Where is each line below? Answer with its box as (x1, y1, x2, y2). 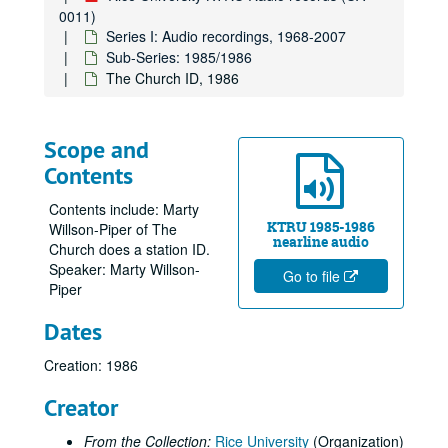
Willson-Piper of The (49, 219, 177, 239)
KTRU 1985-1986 (267, 217, 375, 236)
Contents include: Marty (49, 199, 199, 219)
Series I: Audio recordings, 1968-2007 (106, 26, 346, 46)
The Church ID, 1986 (106, 68, 239, 88)
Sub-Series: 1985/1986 (106, 47, 252, 67)
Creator (44, 392, 118, 423)
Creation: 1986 (44, 355, 138, 375)
